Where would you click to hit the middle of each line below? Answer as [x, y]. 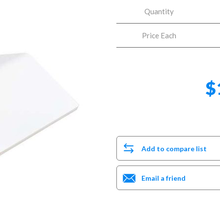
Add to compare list [174, 148]
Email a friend [163, 178]
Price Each [159, 35]
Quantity [159, 11]
